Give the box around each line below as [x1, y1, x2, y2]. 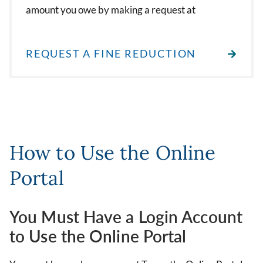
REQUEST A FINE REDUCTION [26, 47, 197, 60]
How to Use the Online [9, 140, 216, 166]
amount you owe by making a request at [26, 4, 195, 16]
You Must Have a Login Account [9, 207, 242, 227]
